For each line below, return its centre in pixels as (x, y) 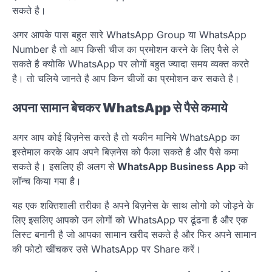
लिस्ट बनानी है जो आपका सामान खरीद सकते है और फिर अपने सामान (134, 234)
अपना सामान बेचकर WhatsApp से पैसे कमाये (120, 107)
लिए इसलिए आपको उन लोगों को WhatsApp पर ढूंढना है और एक (130, 219)
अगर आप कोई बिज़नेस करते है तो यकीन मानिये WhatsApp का (126, 137)
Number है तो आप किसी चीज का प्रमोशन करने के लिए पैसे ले (125, 49)
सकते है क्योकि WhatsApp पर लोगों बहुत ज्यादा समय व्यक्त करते (131, 64)
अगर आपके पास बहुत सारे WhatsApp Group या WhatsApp (129, 35)
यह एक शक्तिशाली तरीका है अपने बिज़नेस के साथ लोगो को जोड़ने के (133, 205)
